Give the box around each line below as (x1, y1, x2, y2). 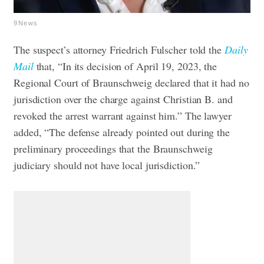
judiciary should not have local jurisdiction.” (14, 157, 200, 172)
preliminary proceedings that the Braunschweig (14, 141, 213, 156)
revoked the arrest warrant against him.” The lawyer (14, 108, 232, 123)
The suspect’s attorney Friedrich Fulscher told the (14, 42, 225, 57)
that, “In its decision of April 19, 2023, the (33, 58, 217, 73)
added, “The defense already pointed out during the (14, 124, 230, 139)
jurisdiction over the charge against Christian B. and (14, 91, 233, 106)
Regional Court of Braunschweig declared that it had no (14, 75, 249, 90)
